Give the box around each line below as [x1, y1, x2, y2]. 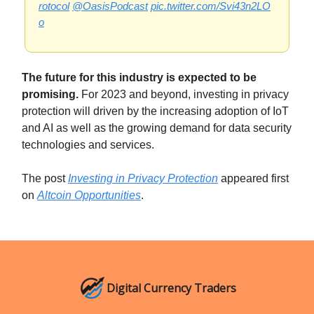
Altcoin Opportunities [37, 189, 141, 201]
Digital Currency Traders [106, 280, 236, 296]
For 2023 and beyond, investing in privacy [78, 88, 289, 100]
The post [22, 172, 68, 184]
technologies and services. [22, 138, 154, 151]
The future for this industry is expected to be [22, 71, 257, 83]
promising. [22, 88, 78, 100]
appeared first [218, 172, 289, 184]
